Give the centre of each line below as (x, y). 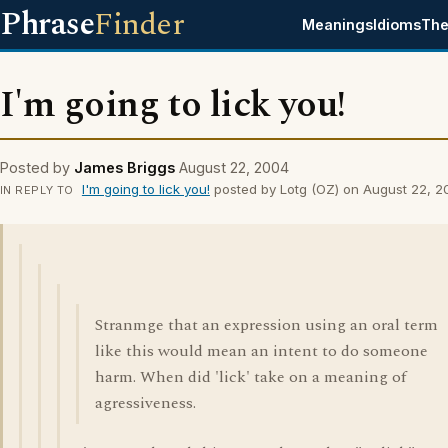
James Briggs (124, 167)
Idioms (397, 24)
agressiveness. (145, 403)
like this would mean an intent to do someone (261, 351)
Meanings (338, 24)
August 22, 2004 (234, 167)
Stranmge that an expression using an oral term (266, 325)
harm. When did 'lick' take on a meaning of (250, 377)
